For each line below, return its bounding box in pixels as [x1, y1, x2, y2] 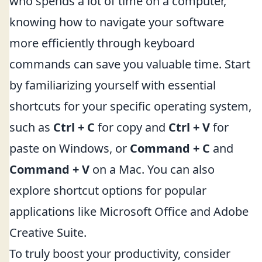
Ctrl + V [168, 119, 210, 135]
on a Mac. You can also [89, 161, 215, 177]
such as [9, 119, 53, 135]
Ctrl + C [53, 119, 95, 135]
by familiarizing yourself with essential [9, 77, 216, 93]
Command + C [130, 140, 210, 156]
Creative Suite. [9, 225, 87, 240]
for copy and [95, 119, 168, 135]
